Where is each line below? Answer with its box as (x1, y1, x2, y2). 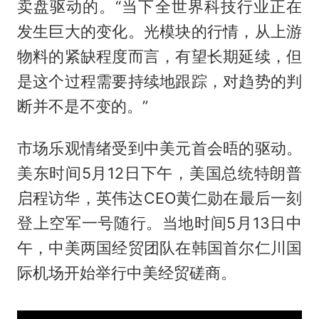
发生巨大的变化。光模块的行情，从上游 (16, 22, 303, 41)
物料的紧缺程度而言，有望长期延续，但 (16, 47, 303, 66)
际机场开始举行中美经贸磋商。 (16, 263, 236, 282)
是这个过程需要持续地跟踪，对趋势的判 (16, 72, 303, 91)
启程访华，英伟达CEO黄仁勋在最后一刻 (16, 188, 303, 207)
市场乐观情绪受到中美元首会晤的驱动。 (16, 138, 303, 157)
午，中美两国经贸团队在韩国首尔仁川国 (16, 238, 303, 257)
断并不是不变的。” (16, 97, 148, 116)
